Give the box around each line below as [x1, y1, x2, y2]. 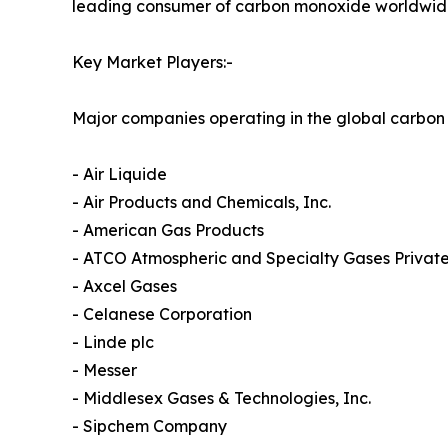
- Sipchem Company [72, 416, 227, 437]
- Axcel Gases [72, 276, 177, 297]
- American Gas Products [72, 220, 264, 241]
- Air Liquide [72, 164, 167, 185]
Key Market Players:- [72, 52, 233, 73]
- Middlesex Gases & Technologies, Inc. [72, 388, 371, 409]
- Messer [72, 360, 137, 381]
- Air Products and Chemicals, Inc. [72, 192, 331, 213]
